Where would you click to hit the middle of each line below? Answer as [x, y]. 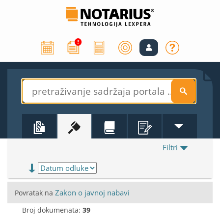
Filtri [170, 148]
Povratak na [35, 193]
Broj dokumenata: [52, 210]
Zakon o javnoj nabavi [92, 193]
